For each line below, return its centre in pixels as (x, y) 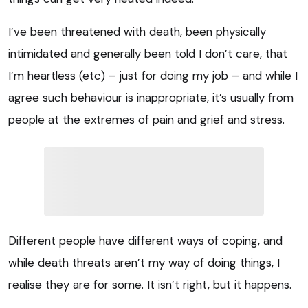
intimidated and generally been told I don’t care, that (148, 54)
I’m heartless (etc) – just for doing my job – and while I (153, 76)
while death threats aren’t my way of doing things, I (144, 263)
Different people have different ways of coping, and (145, 241)
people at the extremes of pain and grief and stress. (146, 120)
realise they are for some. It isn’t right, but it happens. (150, 285)
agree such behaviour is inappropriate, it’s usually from (151, 98)
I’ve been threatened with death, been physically (137, 32)
